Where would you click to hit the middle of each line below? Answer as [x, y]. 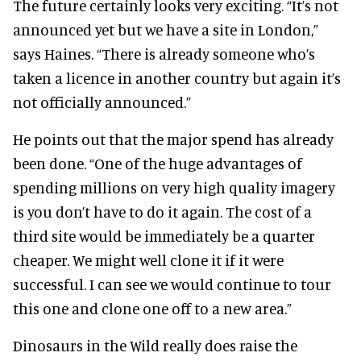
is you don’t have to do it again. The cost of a [162, 212]
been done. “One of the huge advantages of [158, 164]
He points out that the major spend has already [173, 139]
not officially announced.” [102, 102]
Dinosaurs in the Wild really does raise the [155, 346]
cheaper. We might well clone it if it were [148, 260]
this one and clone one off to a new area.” [152, 309]
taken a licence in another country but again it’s [177, 78]
